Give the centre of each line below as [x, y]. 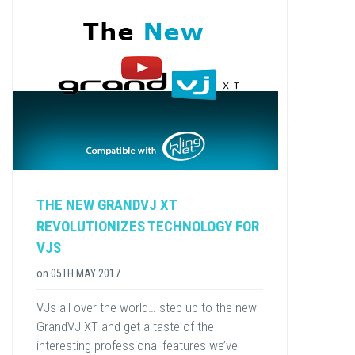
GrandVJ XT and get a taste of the [125, 326]
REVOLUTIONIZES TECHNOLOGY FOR [148, 226]
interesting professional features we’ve [137, 345]
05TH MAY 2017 [86, 273]
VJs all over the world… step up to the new [147, 307]
